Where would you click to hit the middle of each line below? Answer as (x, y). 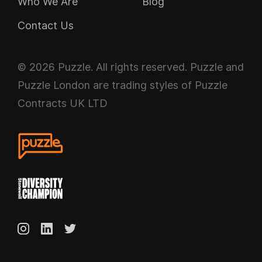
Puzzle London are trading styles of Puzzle (123, 85)
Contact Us (46, 25)
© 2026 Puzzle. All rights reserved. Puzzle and (131, 67)
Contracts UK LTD (63, 103)
